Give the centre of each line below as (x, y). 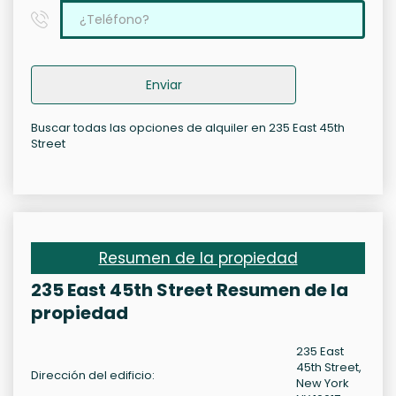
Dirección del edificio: (93, 376)
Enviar (164, 85)
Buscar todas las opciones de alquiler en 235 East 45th (188, 128)
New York (323, 384)
